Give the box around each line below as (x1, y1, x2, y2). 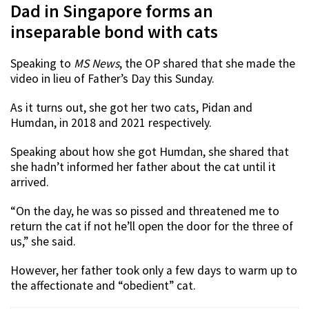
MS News (74, 56, 119, 72)
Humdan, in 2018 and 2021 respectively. (10, 115, 212, 131)
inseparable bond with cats (10, 21, 218, 43)
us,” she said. (10, 234, 76, 250)
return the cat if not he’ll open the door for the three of (10, 219, 293, 235)
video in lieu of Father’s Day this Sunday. (10, 71, 215, 87)
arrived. (10, 175, 49, 190)
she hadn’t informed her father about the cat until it (10, 159, 276, 175)
